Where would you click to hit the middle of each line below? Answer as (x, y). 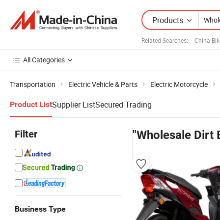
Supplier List (74, 105)
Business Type (40, 209)
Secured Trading (124, 105)
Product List (31, 104)
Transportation (33, 84)
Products (168, 20)
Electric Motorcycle (179, 84)
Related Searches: (165, 40)
